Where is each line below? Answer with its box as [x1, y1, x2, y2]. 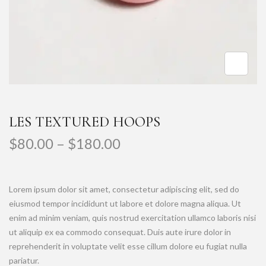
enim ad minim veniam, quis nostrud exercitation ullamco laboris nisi [9, 213, 256, 223]
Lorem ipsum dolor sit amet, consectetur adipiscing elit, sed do [9, 184, 239, 194]
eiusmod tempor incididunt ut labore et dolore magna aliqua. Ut [9, 198, 241, 208]
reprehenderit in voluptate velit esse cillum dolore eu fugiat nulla [9, 241, 247, 251]
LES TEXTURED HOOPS [9, 113, 160, 131]
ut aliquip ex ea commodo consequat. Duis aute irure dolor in [9, 227, 231, 237]
